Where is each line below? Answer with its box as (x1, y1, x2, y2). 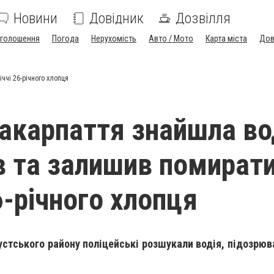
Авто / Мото (149, 34, 193, 43)
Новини (13, 10, 57, 27)
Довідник (89, 10, 144, 27)
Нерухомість (91, 34, 136, 43)
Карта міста (206, 34, 247, 43)
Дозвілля (176, 10, 231, 27)
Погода (52, 34, 79, 43)
